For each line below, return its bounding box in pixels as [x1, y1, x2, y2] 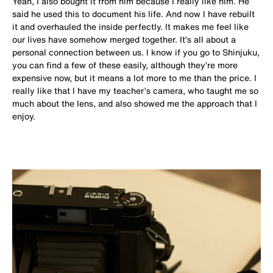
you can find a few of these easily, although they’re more [12, 58, 238, 72]
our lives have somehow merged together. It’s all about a [12, 33, 236, 46]
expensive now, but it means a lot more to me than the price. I [12, 71, 257, 85]
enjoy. [12, 110, 35, 123]
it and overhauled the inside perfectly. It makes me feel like [12, 20, 249, 34]
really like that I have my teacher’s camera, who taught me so [12, 84, 258, 97]
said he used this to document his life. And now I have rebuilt [12, 7, 255, 21]
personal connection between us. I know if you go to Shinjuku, [12, 46, 260, 59]
